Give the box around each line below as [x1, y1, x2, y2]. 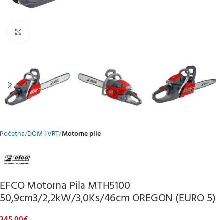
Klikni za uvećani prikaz [29, 27, 95, 37]
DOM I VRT [27, 128, 59, 139]
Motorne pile [62, 128, 101, 139]
